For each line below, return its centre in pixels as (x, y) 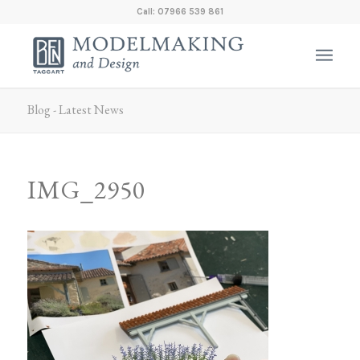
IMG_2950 (86, 190)
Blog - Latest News (75, 110)
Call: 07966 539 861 (180, 12)
